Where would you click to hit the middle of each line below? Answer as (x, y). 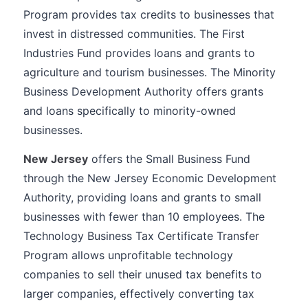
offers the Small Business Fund (169, 159)
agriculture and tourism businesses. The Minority (150, 72)
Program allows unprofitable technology (128, 255)
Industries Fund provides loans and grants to (139, 53)
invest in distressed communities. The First (134, 34)
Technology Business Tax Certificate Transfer (141, 236)
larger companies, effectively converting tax (139, 294)
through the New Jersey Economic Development (150, 178)
